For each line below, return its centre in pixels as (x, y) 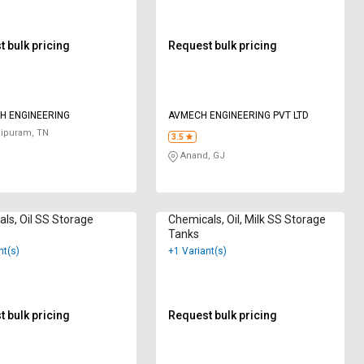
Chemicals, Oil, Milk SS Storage (247, 219)
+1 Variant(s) (198, 251)
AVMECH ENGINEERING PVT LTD (239, 116)
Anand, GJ (202, 156)
